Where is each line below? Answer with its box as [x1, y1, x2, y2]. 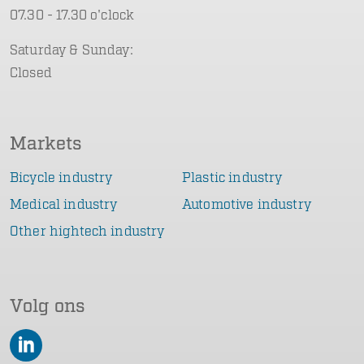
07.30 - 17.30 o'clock [10, 7, 135, 24]
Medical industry [10, 197, 118, 213]
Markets [10, 132, 83, 155]
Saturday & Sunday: [10, 42, 133, 58]
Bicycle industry [10, 170, 113, 186]
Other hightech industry [10, 223, 165, 240]
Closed [10, 65, 52, 81]
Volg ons [10, 295, 86, 318]
